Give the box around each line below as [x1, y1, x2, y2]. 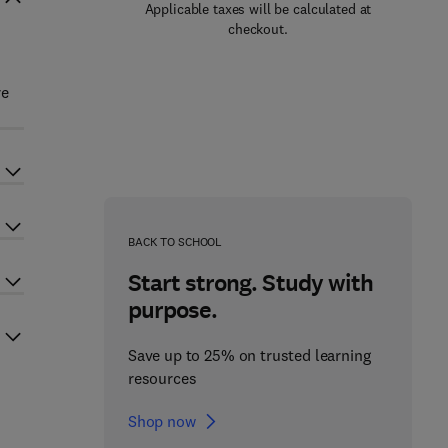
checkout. [228, 20, 288, 38]
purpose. [127, 294, 218, 326]
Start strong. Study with [127, 267, 373, 299]
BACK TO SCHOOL [127, 234, 223, 249]
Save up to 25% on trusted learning [127, 345, 371, 365]
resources [127, 368, 197, 388]
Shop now [127, 411, 196, 431]
